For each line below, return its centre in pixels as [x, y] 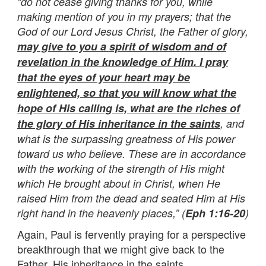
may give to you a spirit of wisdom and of [122, 46]
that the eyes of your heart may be [104, 77]
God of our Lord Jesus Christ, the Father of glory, [133, 31]
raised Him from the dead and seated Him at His [131, 198]
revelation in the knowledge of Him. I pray [123, 61]
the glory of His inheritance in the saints [119, 123]
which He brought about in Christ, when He [119, 183]
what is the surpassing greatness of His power [126, 138]
